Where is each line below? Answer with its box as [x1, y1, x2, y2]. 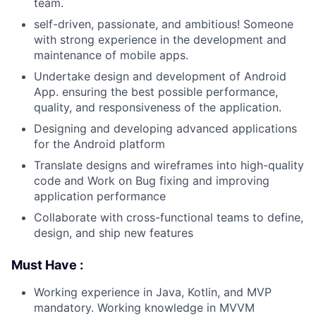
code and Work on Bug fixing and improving [34, 173, 269, 188]
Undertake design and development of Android [34, 68, 286, 83]
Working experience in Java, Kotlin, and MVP [34, 284, 272, 299]
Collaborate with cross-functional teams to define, [34, 209, 303, 224]
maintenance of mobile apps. [34, 47, 188, 62]
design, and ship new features [34, 225, 193, 240]
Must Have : [11, 257, 83, 272]
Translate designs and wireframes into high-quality [34, 157, 304, 172]
